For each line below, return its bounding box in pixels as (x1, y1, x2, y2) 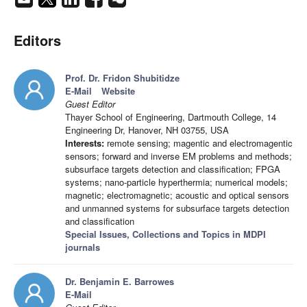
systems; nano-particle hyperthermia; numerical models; (65, 175, 288, 189)
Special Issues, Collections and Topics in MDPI (65, 228, 266, 241)
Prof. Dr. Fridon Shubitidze (65, 71, 180, 85)
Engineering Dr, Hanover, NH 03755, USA (65, 123, 229, 137)
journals (65, 241, 100, 254)
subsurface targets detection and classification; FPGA (65, 162, 280, 176)
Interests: (65, 136, 104, 150)
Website (101, 84, 135, 98)
